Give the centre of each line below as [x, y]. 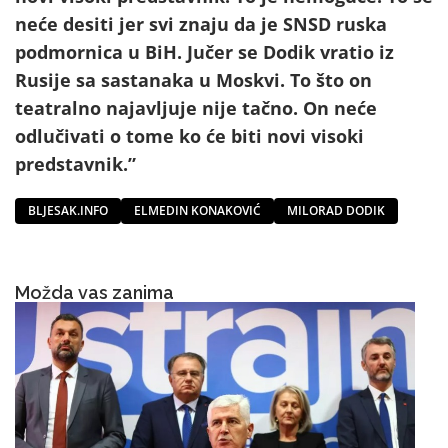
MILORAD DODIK [336, 210]
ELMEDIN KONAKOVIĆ [197, 210]
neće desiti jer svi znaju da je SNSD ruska [201, 24]
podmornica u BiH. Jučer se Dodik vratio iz [204, 52]
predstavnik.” [78, 164]
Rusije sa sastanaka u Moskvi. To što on [193, 80]
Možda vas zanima [94, 292]
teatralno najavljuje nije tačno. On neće [196, 108]
